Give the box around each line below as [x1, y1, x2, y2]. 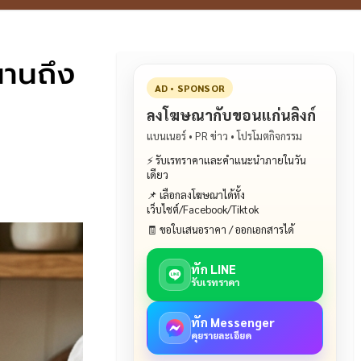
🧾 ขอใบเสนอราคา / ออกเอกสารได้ [146, 222, 294, 236]
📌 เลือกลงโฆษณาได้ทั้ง [146, 188, 245, 201]
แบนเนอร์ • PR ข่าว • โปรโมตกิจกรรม [146, 129, 302, 143]
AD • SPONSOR [154, 81, 225, 94]
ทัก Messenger [190, 314, 275, 330]
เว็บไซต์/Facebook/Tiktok [146, 202, 259, 216]
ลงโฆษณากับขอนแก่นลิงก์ [146, 106, 316, 124]
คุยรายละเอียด [190, 329, 251, 342]
